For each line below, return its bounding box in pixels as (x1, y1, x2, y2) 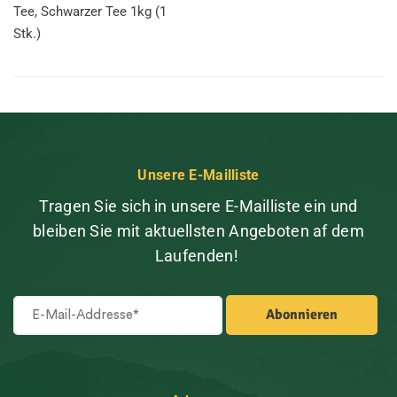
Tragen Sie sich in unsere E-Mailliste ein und (39, 197, 358, 215)
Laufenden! (154, 246, 238, 265)
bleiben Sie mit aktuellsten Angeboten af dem (33, 222, 364, 240)
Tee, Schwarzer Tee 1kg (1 (13, 4, 167, 19)
